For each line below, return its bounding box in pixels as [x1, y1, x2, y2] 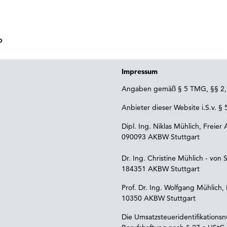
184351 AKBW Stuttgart [122, 164, 200, 173]
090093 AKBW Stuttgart [122, 132, 200, 141]
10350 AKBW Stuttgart [122, 194, 196, 203]
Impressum [122, 67, 158, 76]
